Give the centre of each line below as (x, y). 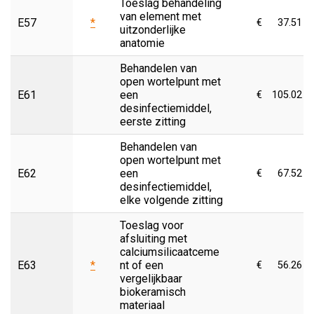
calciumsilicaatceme (170, 252)
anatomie (142, 43)
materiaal (142, 305)
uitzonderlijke (153, 29)
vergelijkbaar (151, 278)
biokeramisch (153, 292)
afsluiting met (153, 238)
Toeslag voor (152, 225)
